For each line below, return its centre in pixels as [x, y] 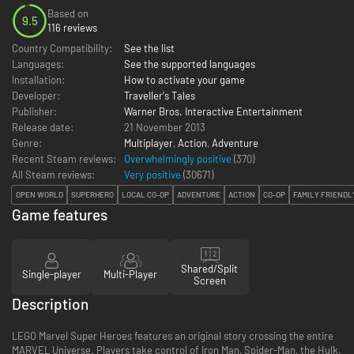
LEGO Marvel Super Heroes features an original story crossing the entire [173, 335]
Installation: [38, 79]
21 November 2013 [165, 127]
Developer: [36, 95]
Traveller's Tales [160, 95]
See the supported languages [190, 64]
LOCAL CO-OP [145, 195]
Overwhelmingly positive [179, 158]
